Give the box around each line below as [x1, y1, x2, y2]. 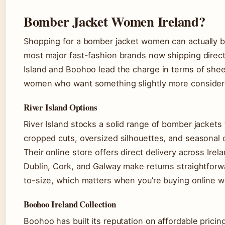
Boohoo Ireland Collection [24, 198, 116, 211]
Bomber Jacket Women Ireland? [24, 12, 205, 32]
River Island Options [24, 101, 97, 114]
